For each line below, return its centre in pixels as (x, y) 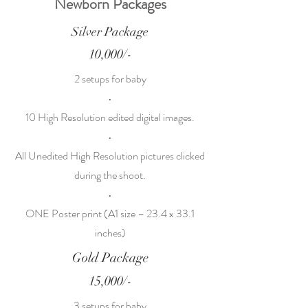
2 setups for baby (110, 79)
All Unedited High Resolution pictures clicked (110, 156)
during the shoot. (110, 175)
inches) (110, 233)
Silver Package (110, 32)
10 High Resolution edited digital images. (110, 117)
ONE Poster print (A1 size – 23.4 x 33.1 (110, 213)
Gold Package (110, 258)
